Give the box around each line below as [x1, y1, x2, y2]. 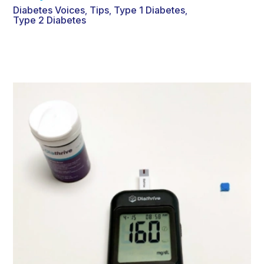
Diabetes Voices [13, 4, 85, 16]
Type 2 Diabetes [13, 14, 86, 27]
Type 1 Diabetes [114, 4, 185, 16]
